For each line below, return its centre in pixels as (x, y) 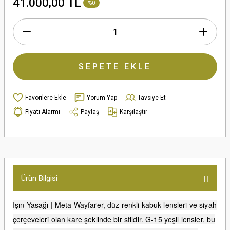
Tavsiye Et (152, 97)
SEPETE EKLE (115, 66)
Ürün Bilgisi (39, 178)
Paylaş (90, 112)
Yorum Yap (102, 97)
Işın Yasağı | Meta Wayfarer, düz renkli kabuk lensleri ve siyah (115, 205)
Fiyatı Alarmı (43, 112)
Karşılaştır (133, 112)
